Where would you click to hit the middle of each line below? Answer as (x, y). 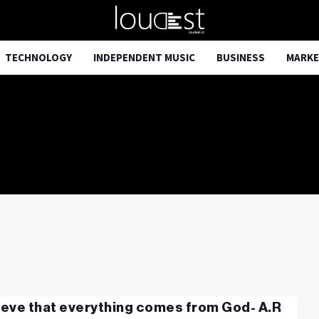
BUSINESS (241, 57)
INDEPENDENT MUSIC (144, 57)
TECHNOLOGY (38, 57)
